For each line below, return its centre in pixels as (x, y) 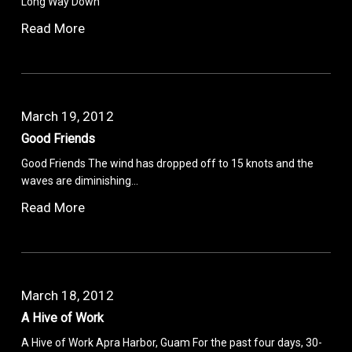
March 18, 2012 (68, 295)
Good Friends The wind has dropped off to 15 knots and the (168, 163)
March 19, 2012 (68, 116)
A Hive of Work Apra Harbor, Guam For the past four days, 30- (172, 342)
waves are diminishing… (80, 180)
